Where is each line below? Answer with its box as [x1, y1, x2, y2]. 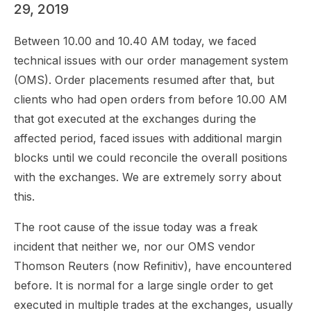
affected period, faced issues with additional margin [14, 131, 282, 145]
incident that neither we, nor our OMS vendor [14, 239, 255, 253]
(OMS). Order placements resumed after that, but [14, 73, 274, 87]
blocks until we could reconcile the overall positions [14, 151, 287, 165]
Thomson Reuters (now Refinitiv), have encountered [14, 259, 292, 273]
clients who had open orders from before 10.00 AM [14, 92, 287, 106]
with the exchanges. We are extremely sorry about [14, 170, 281, 184]
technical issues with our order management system [14, 53, 288, 67]
